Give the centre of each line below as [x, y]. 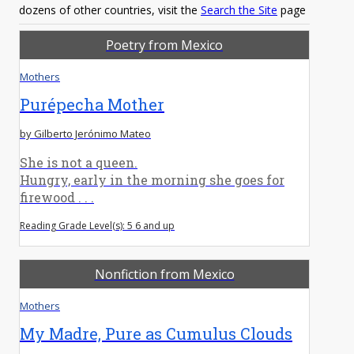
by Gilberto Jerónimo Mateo [85, 133]
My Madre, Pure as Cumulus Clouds [156, 333]
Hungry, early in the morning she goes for [152, 179]
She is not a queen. [79, 162]
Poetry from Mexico [164, 45]
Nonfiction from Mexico [164, 274]
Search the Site [239, 9]
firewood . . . [57, 197]
